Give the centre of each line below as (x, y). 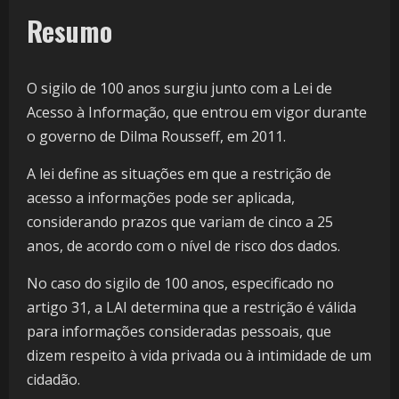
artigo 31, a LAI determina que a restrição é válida (191, 308)
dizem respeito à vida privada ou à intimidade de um (199, 356)
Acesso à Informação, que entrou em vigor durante (197, 113)
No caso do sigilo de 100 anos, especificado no (180, 284)
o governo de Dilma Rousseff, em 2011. (156, 137)
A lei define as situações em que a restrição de (179, 174)
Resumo (69, 31)
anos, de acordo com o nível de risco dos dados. (183, 246)
